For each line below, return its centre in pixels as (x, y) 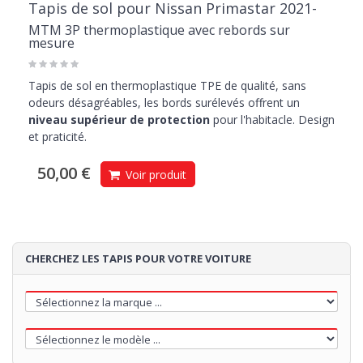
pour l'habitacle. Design (272, 120)
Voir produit (154, 175)
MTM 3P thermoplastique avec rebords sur (159, 30)
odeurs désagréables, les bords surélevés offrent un (164, 103)
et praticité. (58, 137)
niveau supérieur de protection (119, 120)
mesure (51, 43)
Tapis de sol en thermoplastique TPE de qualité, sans (167, 86)
